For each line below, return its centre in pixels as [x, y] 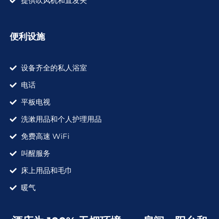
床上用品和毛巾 [46, 170]
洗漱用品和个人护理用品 [61, 119]
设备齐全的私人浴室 [54, 67]
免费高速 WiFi [45, 136]
